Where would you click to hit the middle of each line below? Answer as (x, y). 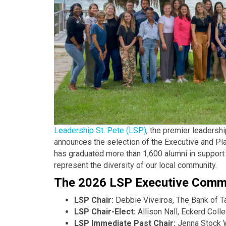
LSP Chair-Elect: (106, 212)
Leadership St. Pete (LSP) (100, 131)
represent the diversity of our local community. (135, 165)
